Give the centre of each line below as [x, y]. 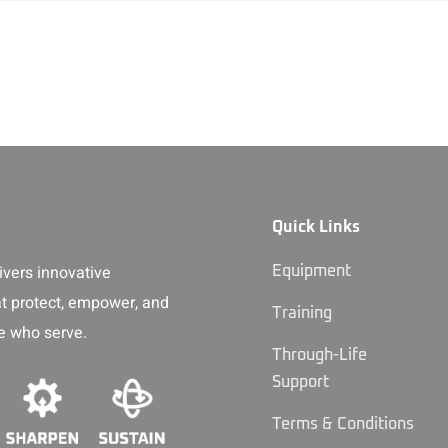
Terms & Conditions [343, 424]
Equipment [312, 271]
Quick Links [316, 227]
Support [301, 382]
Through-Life [320, 355]
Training [302, 313]
